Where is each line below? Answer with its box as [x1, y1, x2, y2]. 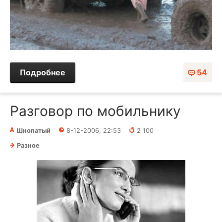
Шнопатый [16, 127, 51, 135]
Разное [17, 142, 40, 150]
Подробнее [20, 67, 65, 78]
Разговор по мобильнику [10, 103, 181, 120]
